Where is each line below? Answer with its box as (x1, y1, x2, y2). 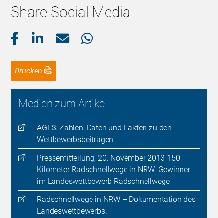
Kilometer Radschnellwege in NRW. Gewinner (36, 164, 190, 174)
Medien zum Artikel (18, 97, 108, 110)
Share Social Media (11, 3, 131, 21)
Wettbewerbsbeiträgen (36, 134, 113, 144)
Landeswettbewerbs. (36, 206, 107, 216)
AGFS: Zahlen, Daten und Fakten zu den (36, 123, 172, 132)
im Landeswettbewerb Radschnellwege (36, 176, 170, 186)
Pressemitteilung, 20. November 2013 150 (36, 153, 180, 163)
